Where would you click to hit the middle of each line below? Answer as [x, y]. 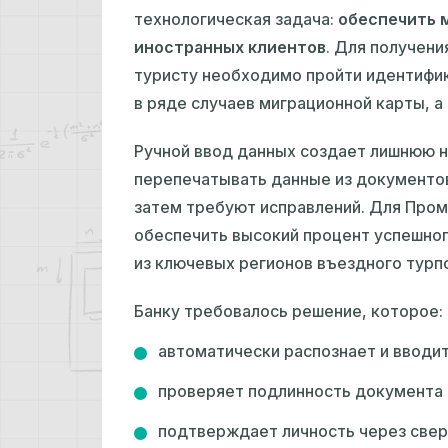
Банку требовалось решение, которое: [288, 311]
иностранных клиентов [230, 47]
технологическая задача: [236, 19]
